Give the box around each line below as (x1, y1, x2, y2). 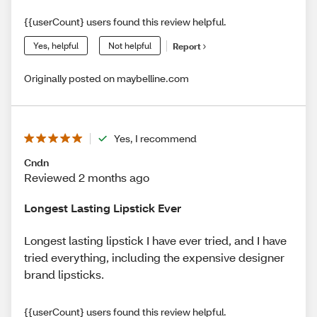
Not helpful (108, 40, 151, 52)
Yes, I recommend (114, 132, 197, 146)
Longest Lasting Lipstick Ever (24, 200, 181, 216)
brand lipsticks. (24, 266, 104, 282)
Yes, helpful (33, 40, 79, 52)
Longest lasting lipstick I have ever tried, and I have (24, 232, 287, 248)
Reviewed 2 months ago (24, 170, 149, 185)
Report (173, 40, 201, 52)
